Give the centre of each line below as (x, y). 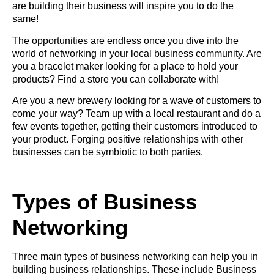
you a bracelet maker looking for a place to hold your (125, 66)
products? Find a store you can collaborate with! (116, 79)
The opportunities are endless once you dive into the (125, 40)
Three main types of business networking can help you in (135, 256)
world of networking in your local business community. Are (137, 53)
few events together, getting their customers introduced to (135, 127)
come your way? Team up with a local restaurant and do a (136, 114)
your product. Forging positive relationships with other (128, 139)
